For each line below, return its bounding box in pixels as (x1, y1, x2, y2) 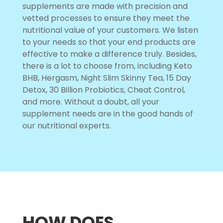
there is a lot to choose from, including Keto (22, 60, 192, 72)
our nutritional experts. (22, 120, 111, 132)
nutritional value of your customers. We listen (22, 24, 198, 36)
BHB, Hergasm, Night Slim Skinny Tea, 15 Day (22, 72, 191, 84)
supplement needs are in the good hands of (22, 108, 193, 120)
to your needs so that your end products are (22, 36, 196, 48)
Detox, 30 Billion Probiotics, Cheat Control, (22, 84, 185, 96)
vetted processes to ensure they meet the (22, 12, 190, 24)
